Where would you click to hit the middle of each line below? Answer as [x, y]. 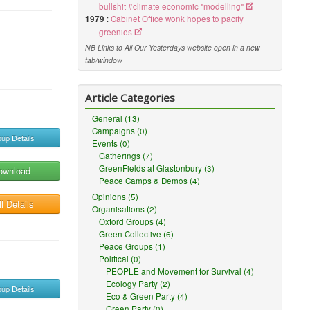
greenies [116, 32]
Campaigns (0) [120, 131]
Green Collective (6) [137, 234]
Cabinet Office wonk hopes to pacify [177, 19]
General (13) [116, 118]
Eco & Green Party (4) [147, 296]
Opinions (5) [116, 197]
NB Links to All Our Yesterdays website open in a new [173, 47]
